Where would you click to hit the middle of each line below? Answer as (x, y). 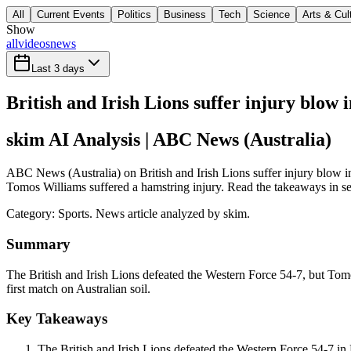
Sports (74, 214)
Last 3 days (58, 69)
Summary (38, 244)
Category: (32, 214)
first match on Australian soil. (78, 288)
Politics (134, 15)
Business (185, 15)
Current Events (71, 15)
